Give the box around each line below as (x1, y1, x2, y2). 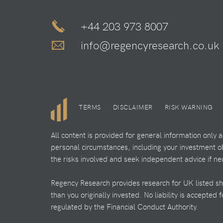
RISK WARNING (164, 103, 213, 112)
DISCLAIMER (112, 103, 153, 112)
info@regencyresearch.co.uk (81, 37, 220, 53)
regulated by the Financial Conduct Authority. (51, 201, 198, 212)
